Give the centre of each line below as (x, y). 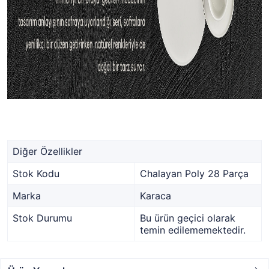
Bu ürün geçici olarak (188, 218)
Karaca (156, 196)
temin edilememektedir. (193, 230)
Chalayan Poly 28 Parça (194, 174)
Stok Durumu (42, 218)
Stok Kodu (36, 174)
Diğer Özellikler (47, 151)
